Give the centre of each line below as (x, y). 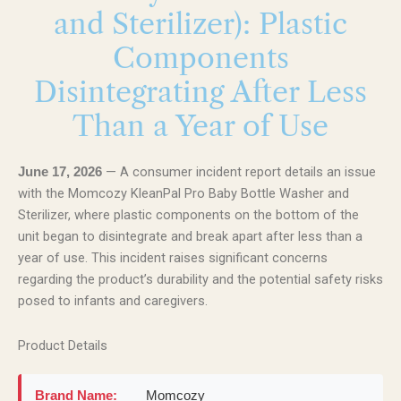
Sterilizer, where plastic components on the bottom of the (188, 215)
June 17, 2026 (60, 172)
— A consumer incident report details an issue (239, 172)
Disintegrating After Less (200, 92)
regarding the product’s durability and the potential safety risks (200, 279)
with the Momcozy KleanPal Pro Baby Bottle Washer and (183, 193)
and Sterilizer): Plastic (200, 24)
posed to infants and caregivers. (113, 301)
